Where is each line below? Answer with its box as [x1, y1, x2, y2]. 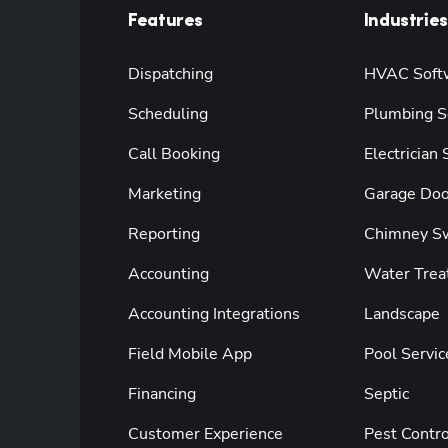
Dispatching [128, 62, 213, 85]
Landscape [363, 302, 440, 325]
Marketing [128, 182, 201, 205]
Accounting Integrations [128, 302, 300, 325]
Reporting [128, 222, 200, 245]
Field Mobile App [128, 342, 252, 365]
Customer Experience [128, 422, 283, 445]
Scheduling [128, 102, 208, 125]
